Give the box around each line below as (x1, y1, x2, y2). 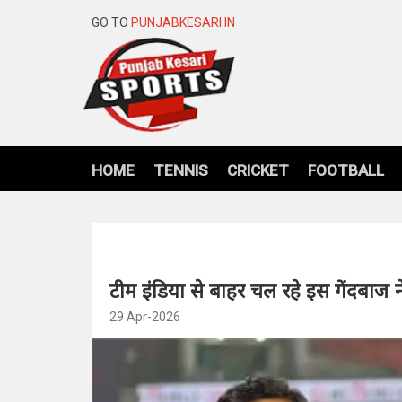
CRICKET (227, 161, 289, 179)
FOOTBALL (308, 161, 384, 179)
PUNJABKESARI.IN (131, 15, 235, 30)
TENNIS (153, 161, 208, 179)
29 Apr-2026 (109, 309, 180, 324)
